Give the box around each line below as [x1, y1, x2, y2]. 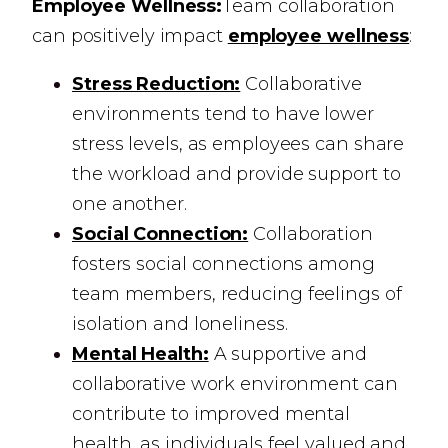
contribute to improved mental [72, 403, 351, 425]
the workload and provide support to [72, 163, 401, 185]
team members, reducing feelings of [72, 283, 402, 305]
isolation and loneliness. [72, 313, 288, 335]
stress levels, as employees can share [72, 133, 405, 155]
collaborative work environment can [72, 373, 398, 395]
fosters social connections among [72, 253, 375, 275]
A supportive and [208, 343, 367, 365]
